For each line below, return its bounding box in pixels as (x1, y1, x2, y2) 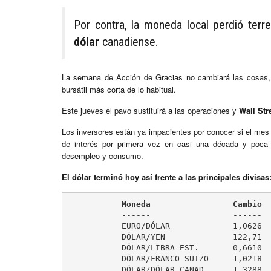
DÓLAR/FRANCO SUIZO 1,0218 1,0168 (68, 253, 107, 263)
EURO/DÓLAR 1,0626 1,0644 (68, 221, 107, 230)
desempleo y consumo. (62, 150, 143, 162)
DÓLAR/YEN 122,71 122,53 (68, 232, 107, 241)
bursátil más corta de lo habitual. (62, 83, 176, 96)
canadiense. (99, 34, 158, 50)
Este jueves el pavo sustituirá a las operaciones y (62, 105, 239, 117)
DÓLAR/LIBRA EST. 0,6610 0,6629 (68, 243, 107, 252)
